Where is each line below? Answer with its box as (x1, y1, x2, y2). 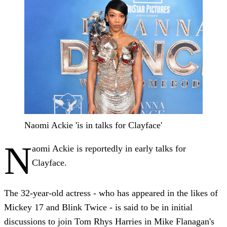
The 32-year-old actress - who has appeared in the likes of (4, 187, 218, 198)
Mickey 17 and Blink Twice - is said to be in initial (4, 202, 193, 212)
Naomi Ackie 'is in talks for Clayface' (24, 120, 162, 130)
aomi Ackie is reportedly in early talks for (32, 143, 186, 154)
